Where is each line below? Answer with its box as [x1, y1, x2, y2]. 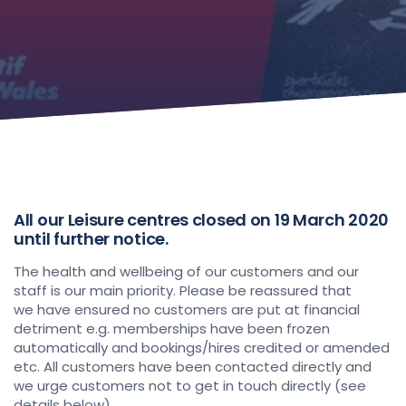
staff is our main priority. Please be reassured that [14, 281, 352, 300]
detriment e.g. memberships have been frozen [14, 319, 330, 338]
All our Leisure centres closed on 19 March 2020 [14, 208, 389, 231]
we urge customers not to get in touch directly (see [14, 376, 366, 395]
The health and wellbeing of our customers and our [14, 262, 359, 281]
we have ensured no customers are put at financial [14, 300, 360, 319]
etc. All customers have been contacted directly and [14, 357, 372, 376]
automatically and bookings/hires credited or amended [14, 338, 390, 357]
